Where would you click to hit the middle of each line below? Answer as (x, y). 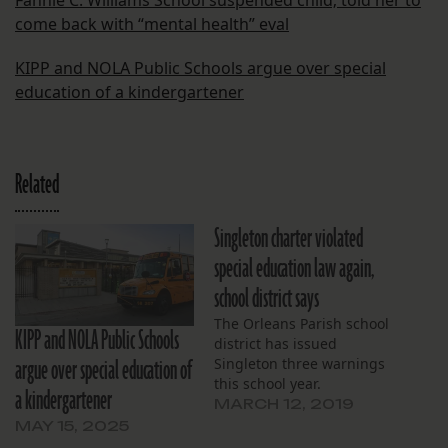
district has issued (275, 344)
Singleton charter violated (288, 239)
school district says (266, 299)
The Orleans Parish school (301, 324)
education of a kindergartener (129, 92)
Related (37, 185)
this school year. (267, 384)
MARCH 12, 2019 (284, 404)
